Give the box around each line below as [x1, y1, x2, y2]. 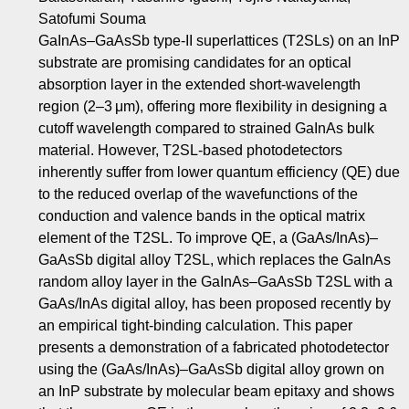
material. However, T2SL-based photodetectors [38, 142, 342, 159]
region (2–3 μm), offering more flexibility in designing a [38, 99, 387, 115]
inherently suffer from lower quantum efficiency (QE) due [38, 164, 400, 181]
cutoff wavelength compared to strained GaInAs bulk [38, 121, 374, 137]
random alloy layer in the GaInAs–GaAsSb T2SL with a [38, 274, 393, 290]
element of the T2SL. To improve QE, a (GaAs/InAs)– [38, 230, 378, 246]
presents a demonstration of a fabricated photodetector [38, 340, 389, 356]
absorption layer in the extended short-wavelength [38, 77, 361, 93]
